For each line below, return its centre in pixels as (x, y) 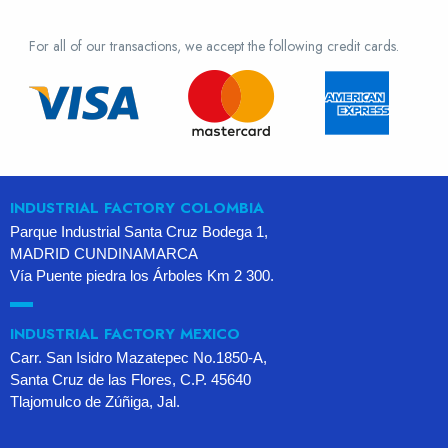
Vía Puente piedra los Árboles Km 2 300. (142, 275)
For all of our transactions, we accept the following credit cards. (213, 45)
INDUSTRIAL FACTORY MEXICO (125, 333)
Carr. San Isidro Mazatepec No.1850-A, (138, 357)
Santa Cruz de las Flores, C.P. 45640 (130, 379)
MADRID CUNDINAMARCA (104, 253)
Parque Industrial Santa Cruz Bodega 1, (139, 231)
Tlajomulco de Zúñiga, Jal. (95, 401)
